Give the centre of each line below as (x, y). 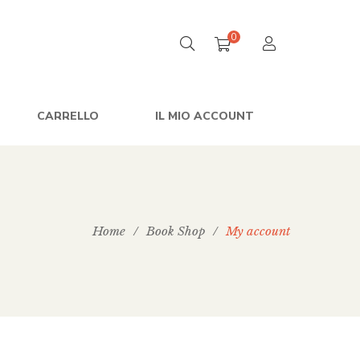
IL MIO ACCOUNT (204, 116)
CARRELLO (67, 116)
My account (258, 231)
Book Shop (176, 231)
